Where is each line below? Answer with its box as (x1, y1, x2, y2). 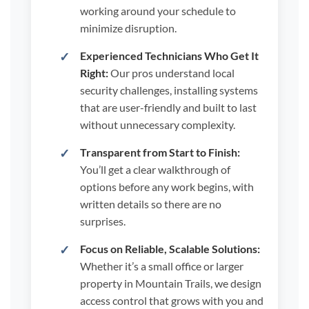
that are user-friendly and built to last (79, 100, 257, 114)
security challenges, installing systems (79, 83, 258, 97)
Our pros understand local (108, 66, 235, 79)
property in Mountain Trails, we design (79, 276, 261, 290)
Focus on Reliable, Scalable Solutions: (79, 241, 260, 255)
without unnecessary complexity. (79, 117, 235, 131)
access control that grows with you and (79, 293, 263, 307)
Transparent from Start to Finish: (79, 145, 240, 159)
